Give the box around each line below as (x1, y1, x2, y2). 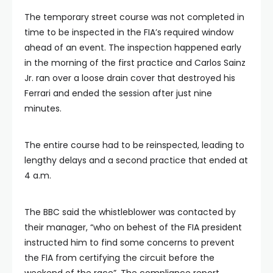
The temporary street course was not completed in (24, 10, 244, 23)
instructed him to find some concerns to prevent (24, 236, 235, 249)
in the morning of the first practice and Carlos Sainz (24, 56, 246, 69)
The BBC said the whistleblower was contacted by (24, 205, 236, 218)
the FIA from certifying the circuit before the (24, 251, 214, 264)
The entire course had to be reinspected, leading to (24, 138, 244, 151)
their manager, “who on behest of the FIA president (24, 221, 242, 233)
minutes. (24, 102, 62, 115)
